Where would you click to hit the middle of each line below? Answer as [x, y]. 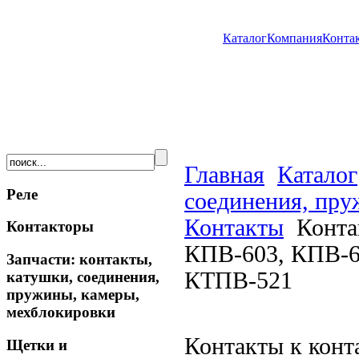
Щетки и [37, 345]
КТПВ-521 [238, 280]
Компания [294, 38]
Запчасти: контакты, [79, 260]
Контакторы [50, 227]
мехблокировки [61, 313]
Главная [224, 174]
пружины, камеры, [73, 295]
